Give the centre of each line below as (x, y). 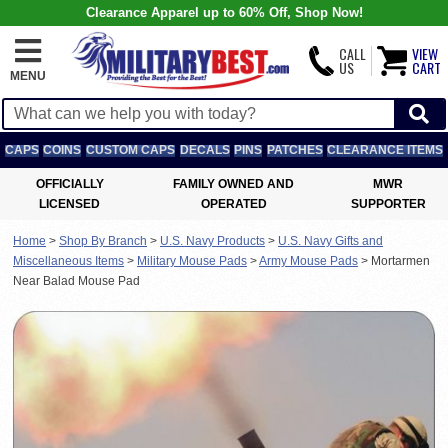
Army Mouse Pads (308, 261)
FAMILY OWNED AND (234, 184)
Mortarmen (400, 261)
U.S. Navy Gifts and (330, 241)
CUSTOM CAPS (130, 150)
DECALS (204, 150)
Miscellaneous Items (68, 261)
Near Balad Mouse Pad (76, 281)
